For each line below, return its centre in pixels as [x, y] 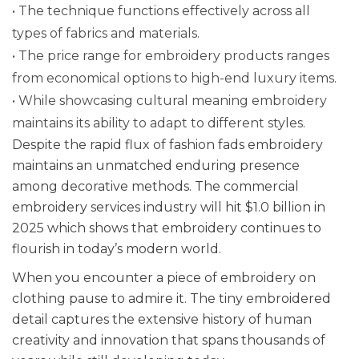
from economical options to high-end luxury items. [174, 78]
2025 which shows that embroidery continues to [167, 228]
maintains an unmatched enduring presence [156, 165]
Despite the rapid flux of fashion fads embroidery [167, 144]
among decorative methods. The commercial [155, 186]
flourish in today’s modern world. [117, 248]
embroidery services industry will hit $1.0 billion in [169, 207]
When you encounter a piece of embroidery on [164, 277]
